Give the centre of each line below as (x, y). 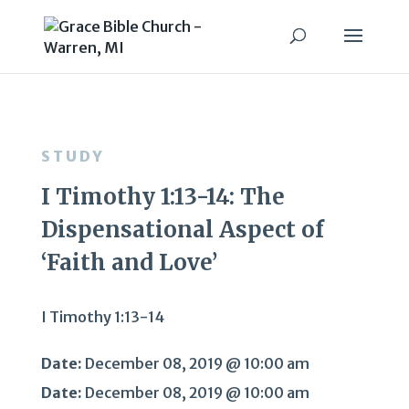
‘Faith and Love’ (129, 262)
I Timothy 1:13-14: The (163, 197)
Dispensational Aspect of (182, 230)
